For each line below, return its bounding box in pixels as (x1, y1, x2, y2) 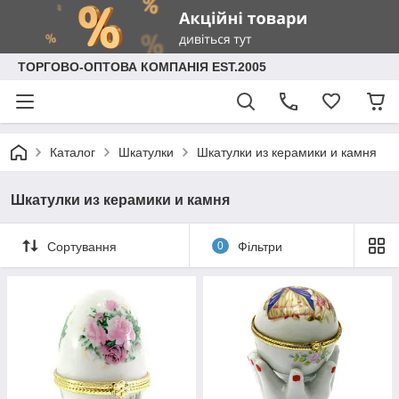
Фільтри (237, 239, 282, 254)
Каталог (50, 145, 95, 159)
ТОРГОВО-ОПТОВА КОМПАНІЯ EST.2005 (18, 60, 266, 74)
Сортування (47, 239, 117, 254)
